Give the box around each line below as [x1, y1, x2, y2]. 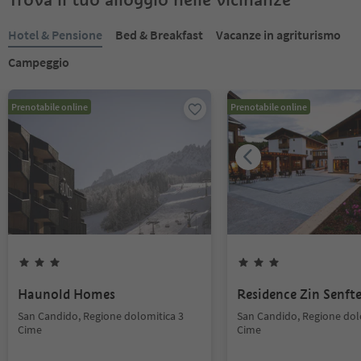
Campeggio [8, 54, 69, 70]
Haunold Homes [18, 286, 115, 303]
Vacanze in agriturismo [216, 27, 341, 43]
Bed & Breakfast [115, 27, 203, 43]
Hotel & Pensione [8, 27, 102, 43]
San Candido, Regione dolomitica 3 [18, 309, 184, 323]
